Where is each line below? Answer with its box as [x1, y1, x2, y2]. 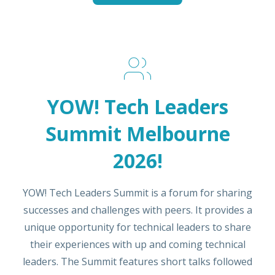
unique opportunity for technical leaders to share [24, 220, 251, 234]
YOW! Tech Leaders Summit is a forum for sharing [23, 186, 252, 199]
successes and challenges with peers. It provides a [23, 203, 252, 217]
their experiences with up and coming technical [29, 238, 246, 251]
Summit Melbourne [45, 120, 230, 147]
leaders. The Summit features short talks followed [23, 255, 252, 268]
